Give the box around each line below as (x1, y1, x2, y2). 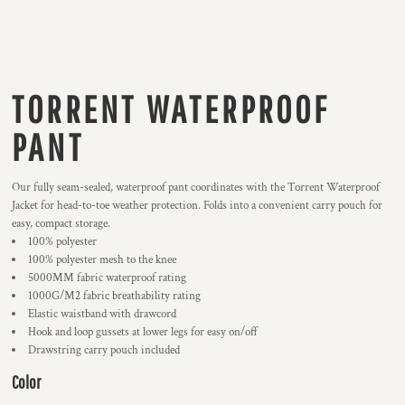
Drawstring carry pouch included (28, 343, 180, 358)
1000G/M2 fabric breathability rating (28, 288, 201, 304)
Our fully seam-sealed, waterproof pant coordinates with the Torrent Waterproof (12, 180, 380, 195)
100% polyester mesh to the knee (28, 252, 176, 268)
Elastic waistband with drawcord (28, 306, 176, 322)
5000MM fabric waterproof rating (28, 270, 186, 286)
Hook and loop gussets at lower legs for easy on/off (28, 325, 258, 340)
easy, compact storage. (12, 216, 110, 231)
